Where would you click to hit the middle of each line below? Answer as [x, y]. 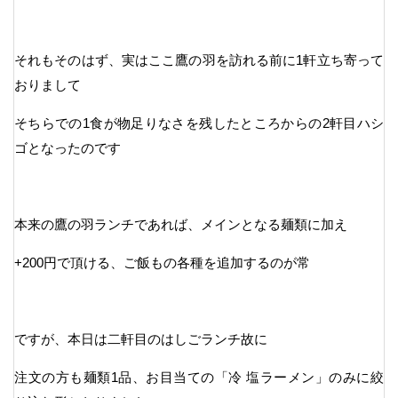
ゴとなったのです [68, 147]
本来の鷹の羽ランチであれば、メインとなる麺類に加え [181, 224]
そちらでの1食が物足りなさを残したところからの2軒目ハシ [199, 123]
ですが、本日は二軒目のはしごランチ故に [141, 338]
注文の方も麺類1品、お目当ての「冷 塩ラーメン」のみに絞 [199, 377]
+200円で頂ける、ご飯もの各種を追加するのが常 [162, 262]
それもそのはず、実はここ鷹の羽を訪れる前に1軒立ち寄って [199, 60]
